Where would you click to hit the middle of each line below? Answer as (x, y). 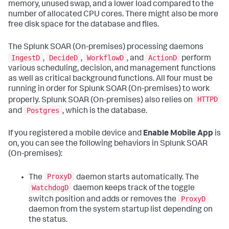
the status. (48, 220)
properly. (25, 100)
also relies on (169, 100)
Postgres (43, 110)
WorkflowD (105, 58)
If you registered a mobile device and (76, 134)
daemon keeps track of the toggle (133, 188)
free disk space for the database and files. (84, 25)
